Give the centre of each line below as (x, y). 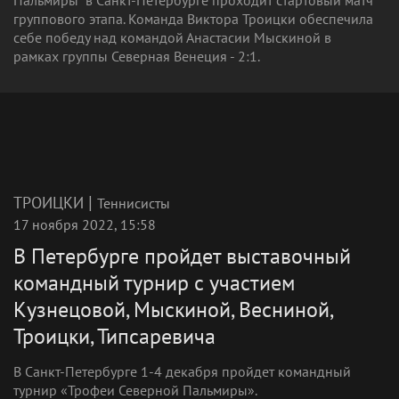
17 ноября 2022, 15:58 (85, 224)
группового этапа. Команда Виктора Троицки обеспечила (193, 19)
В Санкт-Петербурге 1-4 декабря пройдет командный (182, 371)
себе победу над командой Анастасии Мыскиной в (172, 37)
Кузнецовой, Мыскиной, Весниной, (174, 309)
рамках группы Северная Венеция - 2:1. (137, 56)
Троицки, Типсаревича (114, 336)
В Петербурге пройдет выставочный (182, 256)
